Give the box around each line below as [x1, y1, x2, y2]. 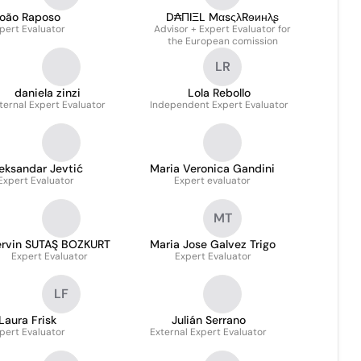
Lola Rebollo [188, 85, 251, 100]
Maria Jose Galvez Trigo [150, 237, 276, 251]
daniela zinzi [14, 85, 81, 100]
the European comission [167, 35, 278, 48]
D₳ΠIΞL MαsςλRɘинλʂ [166, 10, 279, 24]
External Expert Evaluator [150, 326, 267, 338]
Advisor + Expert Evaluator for [154, 23, 291, 35]
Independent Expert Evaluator [150, 98, 288, 111]
